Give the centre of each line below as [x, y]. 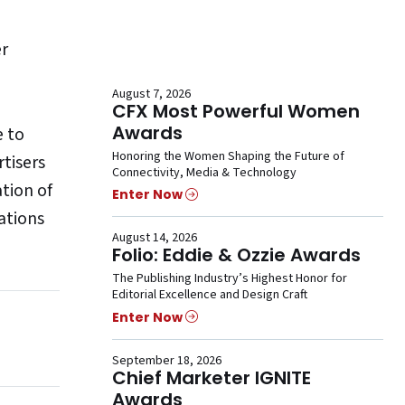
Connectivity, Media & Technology [204, 173]
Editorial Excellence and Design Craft [210, 295]
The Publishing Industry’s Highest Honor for [230, 279]
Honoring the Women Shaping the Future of [228, 157]
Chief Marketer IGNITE [212, 377]
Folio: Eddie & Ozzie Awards [236, 255]
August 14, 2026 [155, 238]
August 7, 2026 [151, 94]
